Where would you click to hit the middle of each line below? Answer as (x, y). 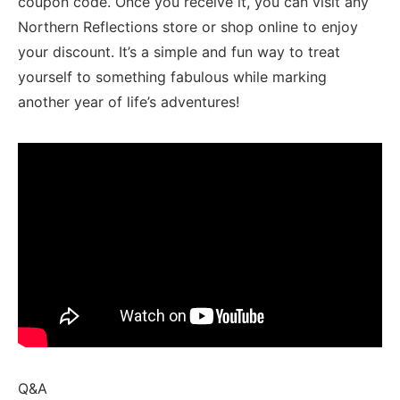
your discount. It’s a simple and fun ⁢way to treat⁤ (179, 51)
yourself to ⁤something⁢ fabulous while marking (172, 76)
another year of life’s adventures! (129, 101)
